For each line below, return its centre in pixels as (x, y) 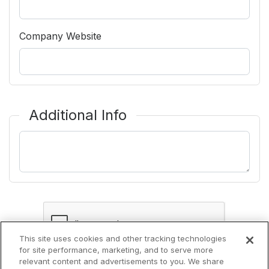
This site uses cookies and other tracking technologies (123, 238)
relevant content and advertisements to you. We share (122, 261)
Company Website (60, 36)
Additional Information (69, 138)
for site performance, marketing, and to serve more (116, 250)
